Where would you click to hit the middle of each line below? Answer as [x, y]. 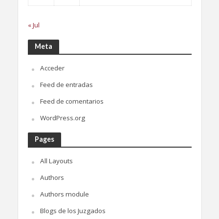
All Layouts [56, 161]
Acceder [52, 68]
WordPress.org [62, 118]
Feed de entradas [66, 84]
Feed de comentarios [72, 101]
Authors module [64, 194]
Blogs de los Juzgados [73, 210]
